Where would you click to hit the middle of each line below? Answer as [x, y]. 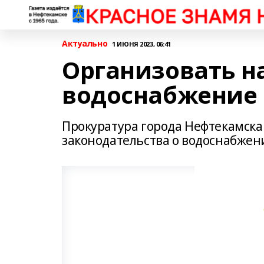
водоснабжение [160, 95]
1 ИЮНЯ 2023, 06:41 [141, 44]
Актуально [85, 43]
